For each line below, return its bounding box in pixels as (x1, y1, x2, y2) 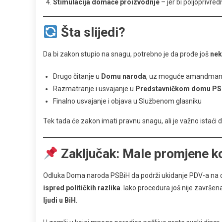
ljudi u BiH (43, 196, 76, 205)
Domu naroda (101, 72, 146, 81)
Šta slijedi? (57, 25, 125, 40)
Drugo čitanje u (53, 72, 101, 81)
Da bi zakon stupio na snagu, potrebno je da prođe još (43, 50, 210, 58)
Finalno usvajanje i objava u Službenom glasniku (53, 97, 202, 106)
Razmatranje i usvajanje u (53, 85, 135, 93)
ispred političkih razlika (43, 184, 120, 192)
